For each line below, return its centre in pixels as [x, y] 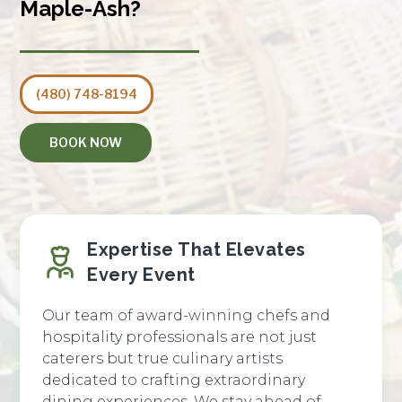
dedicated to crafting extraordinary [174, 380]
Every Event [141, 274]
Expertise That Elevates [197, 249]
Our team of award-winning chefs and [187, 315]
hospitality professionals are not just [180, 336]
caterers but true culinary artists [163, 358]
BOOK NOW [86, 142]
